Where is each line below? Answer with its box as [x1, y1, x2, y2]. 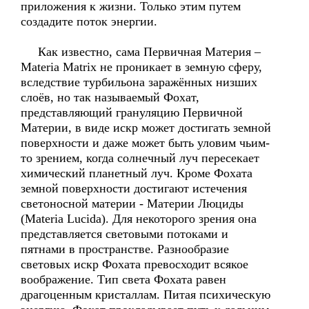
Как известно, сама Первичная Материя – [21, 45, 261, 59]
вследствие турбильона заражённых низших [21, 75, 257, 89]
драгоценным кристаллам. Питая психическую [21, 288, 270, 301]
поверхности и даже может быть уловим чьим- [21, 136, 270, 150]
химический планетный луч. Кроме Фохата [21, 166, 252, 180]
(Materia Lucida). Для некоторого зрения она [21, 212, 257, 226]
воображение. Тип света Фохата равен [21, 272, 226, 286]
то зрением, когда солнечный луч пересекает [21, 151, 259, 165]
